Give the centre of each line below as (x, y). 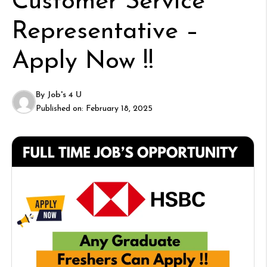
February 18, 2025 (119, 109)
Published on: (61, 109)
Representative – (105, 32)
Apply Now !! (83, 62)
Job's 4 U (64, 95)
